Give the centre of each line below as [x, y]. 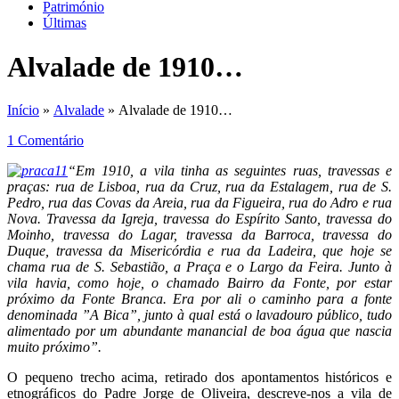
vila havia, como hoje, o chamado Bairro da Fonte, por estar [199, 283]
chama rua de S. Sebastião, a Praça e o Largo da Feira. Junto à [199, 267]
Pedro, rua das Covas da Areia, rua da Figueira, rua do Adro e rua [199, 203]
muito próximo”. [54, 347]
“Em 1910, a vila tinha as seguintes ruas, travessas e [230, 171]
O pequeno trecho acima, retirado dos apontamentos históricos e [199, 378]
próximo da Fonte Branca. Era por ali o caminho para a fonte [199, 299]
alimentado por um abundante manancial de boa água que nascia [199, 331]
